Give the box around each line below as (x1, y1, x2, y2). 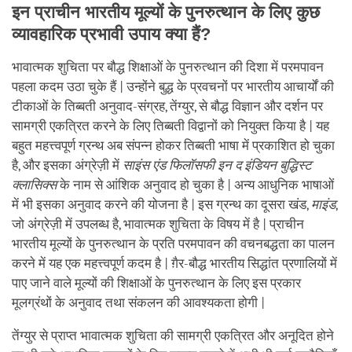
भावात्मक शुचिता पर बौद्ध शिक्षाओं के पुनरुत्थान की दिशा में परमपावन (12, 59, 324, 75)
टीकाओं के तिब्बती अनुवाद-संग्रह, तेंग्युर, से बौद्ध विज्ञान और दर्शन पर (12, 98, 323, 114)
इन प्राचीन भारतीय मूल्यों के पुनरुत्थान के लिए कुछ (12, 2, 320, 22)
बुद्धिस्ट (280, 157, 312, 173)
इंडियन (244, 157, 277, 173)
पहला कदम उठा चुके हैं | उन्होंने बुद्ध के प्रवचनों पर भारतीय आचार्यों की (12, 79, 334, 94)
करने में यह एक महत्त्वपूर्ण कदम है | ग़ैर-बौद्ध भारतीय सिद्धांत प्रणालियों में (12, 255, 337, 271)
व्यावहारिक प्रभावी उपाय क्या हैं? (12, 24, 211, 44)
